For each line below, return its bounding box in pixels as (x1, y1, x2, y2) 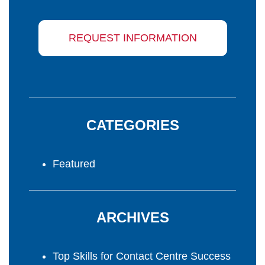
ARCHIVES (96, 209, 169, 226)
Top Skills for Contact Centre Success (53, 250, 231, 263)
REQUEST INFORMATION (68, 32, 197, 44)
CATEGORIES (86, 117, 179, 134)
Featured (53, 158, 95, 170)
